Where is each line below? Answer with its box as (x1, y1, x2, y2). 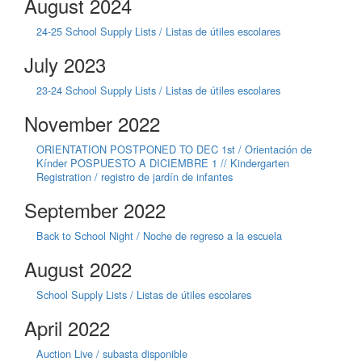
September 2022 (24, 195, 166, 224)
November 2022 (24, 108, 160, 137)
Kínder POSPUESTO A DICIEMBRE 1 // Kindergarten (36, 154, 289, 170)
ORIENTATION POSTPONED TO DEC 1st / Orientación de (36, 141, 312, 157)
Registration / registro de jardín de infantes (36, 168, 233, 184)
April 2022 (24, 313, 110, 342)
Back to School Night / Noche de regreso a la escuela (36, 227, 282, 243)
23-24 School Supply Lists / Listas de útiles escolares (36, 82, 280, 98)
